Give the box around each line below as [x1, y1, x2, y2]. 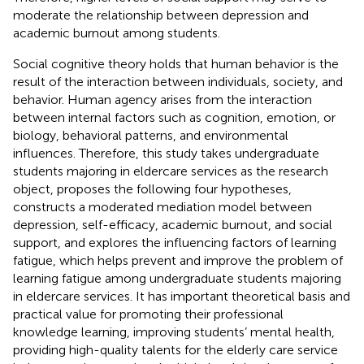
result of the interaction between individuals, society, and [13, 73, 343, 89]
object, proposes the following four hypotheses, [13, 180, 292, 197]
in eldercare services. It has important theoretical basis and [13, 288, 350, 304]
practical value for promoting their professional [13, 305, 284, 322]
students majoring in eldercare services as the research [13, 162, 328, 179]
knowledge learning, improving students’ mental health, [13, 323, 335, 340]
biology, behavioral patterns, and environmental [13, 127, 288, 143]
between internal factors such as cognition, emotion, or [13, 109, 336, 125]
